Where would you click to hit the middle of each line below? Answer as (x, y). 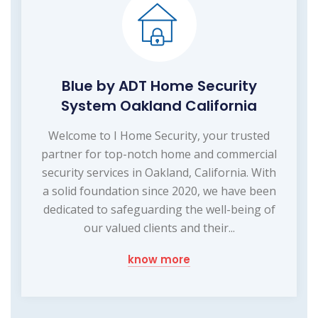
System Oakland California (159, 105)
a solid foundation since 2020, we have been (159, 191)
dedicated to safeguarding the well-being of (159, 209)
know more (159, 259)
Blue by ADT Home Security (159, 86)
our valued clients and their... (159, 227)
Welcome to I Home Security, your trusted (159, 135)
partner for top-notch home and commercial (159, 154)
